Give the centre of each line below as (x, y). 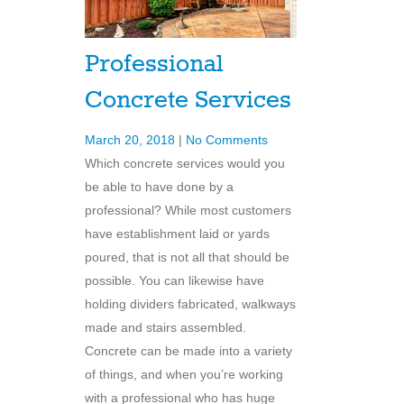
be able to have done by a (159, 186)
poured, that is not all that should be (187, 257)
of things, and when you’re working (184, 374)
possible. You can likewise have (174, 280)
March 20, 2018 (132, 139)
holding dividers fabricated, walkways (190, 303)
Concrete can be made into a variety (188, 350)
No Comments (227, 139)
